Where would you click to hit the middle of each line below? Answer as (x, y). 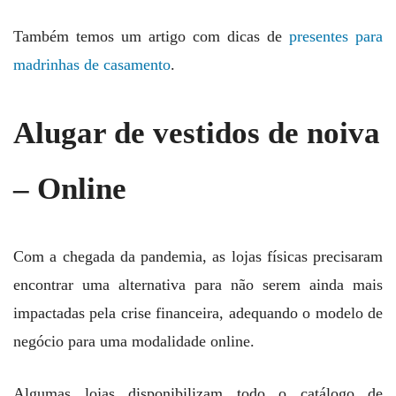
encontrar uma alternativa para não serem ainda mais (198, 284)
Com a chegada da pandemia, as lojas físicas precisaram (198, 256)
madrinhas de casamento (92, 65)
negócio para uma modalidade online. (134, 341)
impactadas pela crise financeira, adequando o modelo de (198, 312)
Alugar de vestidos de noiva (197, 133)
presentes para (336, 37)
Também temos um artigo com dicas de (151, 37)
